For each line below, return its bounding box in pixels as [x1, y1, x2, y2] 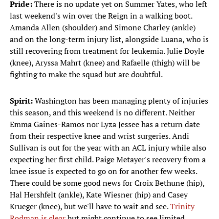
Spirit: [10, 95, 35, 107]
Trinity [170, 201, 195, 212]
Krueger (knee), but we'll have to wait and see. [10, 201, 170, 212]
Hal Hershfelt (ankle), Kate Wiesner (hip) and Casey [10, 189, 188, 200]
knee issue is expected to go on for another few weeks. [10, 166, 197, 177]
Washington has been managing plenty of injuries [35, 95, 208, 107]
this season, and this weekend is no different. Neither [10, 107, 195, 118]
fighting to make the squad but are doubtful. [10, 69, 163, 80]
